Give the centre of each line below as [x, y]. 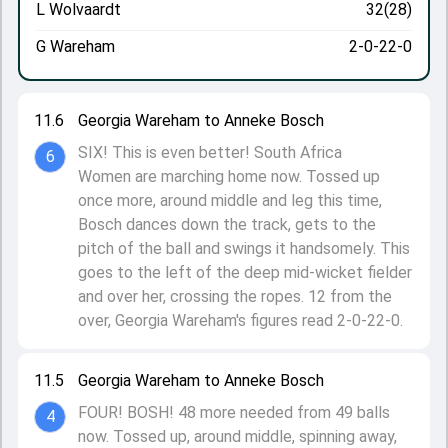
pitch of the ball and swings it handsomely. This [244, 248]
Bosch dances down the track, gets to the [227, 224]
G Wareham [75, 46]
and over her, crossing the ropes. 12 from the [235, 296]
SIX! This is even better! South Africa [210, 152]
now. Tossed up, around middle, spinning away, [237, 436]
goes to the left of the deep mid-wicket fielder [245, 272]
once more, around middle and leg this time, [230, 200]
